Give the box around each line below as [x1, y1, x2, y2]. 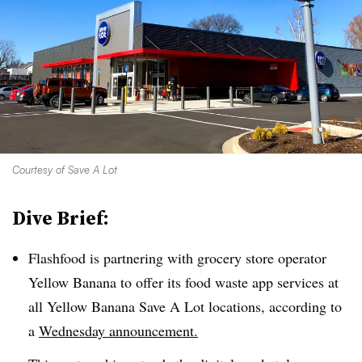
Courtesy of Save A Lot [12, 163, 117, 176]
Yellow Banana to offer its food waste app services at [28, 272, 339, 292]
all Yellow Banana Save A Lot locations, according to [28, 297, 342, 316]
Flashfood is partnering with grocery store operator [28, 248, 326, 267]
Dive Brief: [12, 204, 109, 231]
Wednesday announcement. [39, 321, 198, 340]
